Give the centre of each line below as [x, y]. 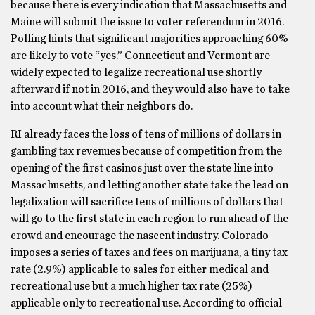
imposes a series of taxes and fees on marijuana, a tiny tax [149, 252]
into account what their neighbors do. [102, 106]
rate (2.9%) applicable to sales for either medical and [140, 269]
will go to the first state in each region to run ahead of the [149, 219]
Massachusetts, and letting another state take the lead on [149, 185]
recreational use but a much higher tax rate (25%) [131, 286]
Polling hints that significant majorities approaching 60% [149, 39]
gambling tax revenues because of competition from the [146, 151]
